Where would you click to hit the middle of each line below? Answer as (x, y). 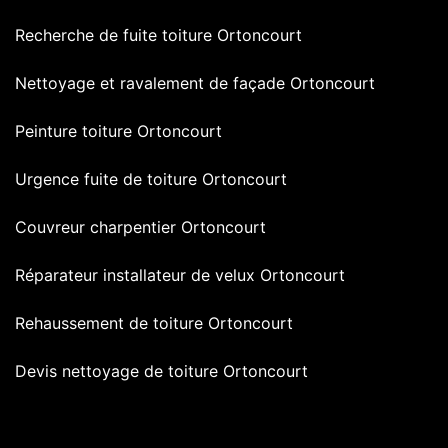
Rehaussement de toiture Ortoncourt (154, 323)
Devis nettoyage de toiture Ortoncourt (161, 371)
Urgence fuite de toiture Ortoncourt (151, 179)
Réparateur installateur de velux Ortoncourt (180, 275)
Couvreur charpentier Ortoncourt (140, 227)
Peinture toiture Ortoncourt (118, 131)
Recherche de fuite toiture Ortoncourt (158, 35)
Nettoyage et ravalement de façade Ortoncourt (195, 83)
